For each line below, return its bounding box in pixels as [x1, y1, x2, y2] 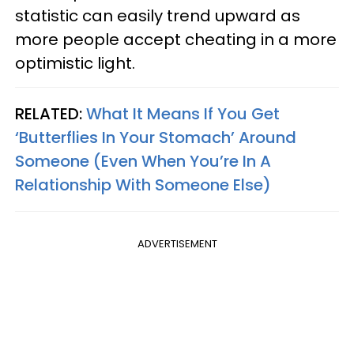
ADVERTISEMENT [137, 235, 217, 251]
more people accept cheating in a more [15, 28, 337, 51]
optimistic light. [15, 51, 135, 74]
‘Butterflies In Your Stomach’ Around [15, 126, 296, 149]
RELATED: [15, 102, 86, 125]
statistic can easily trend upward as [15, 4, 300, 27]
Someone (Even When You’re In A [15, 149, 271, 172]
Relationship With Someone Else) [15, 173, 271, 196]
